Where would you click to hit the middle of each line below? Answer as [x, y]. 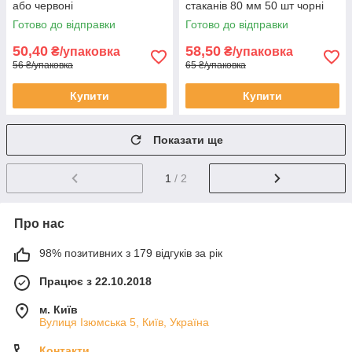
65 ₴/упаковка [216, 65]
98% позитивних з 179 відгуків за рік [131, 253]
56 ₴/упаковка [43, 65]
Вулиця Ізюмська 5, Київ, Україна [124, 322]
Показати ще [188, 140]
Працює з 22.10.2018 [95, 281]
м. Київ [59, 309]
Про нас [39, 223]
